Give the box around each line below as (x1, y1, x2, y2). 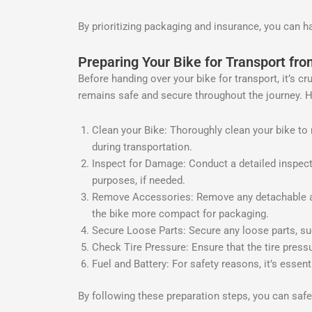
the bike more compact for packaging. (92, 207, 269, 220)
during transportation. (92, 140, 192, 153)
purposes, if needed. (92, 173, 185, 187)
